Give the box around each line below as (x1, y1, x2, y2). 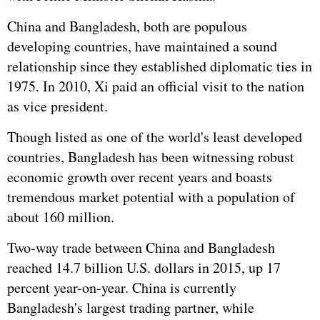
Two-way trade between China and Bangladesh (7, 238, 275, 257)
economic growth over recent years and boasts (7, 167, 272, 186)
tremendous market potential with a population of (7, 187, 295, 206)
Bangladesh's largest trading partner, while (7, 298, 254, 317)
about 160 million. (7, 207, 114, 226)
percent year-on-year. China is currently (7, 278, 236, 297)
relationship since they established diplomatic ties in (7, 56, 312, 76)
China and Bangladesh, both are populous (7, 16, 247, 36)
